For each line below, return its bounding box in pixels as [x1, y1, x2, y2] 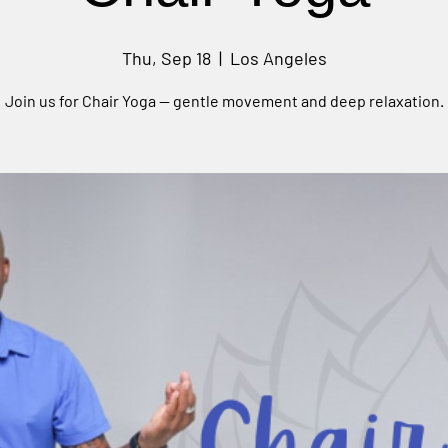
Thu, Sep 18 [121, 47, 211, 69]
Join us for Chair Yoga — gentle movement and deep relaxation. [4, 91, 444, 110]
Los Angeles [229, 47, 327, 69]
